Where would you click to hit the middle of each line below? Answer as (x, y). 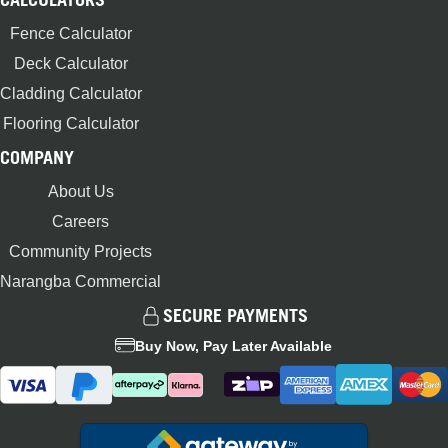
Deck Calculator (71, 63)
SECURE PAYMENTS (236, 315)
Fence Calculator (71, 33)
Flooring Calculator (71, 123)
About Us (80, 191)
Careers (80, 221)
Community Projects (80, 251)
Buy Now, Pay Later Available (234, 345)
